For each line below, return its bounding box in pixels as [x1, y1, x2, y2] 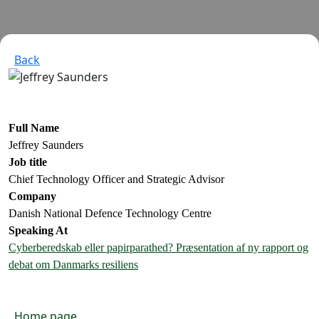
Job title [9, 156, 47, 168]
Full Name [9, 122, 59, 134]
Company [9, 190, 56, 202]
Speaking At [9, 224, 68, 236]
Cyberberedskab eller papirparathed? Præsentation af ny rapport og [9, 241, 308, 253]
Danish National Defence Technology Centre [9, 207, 211, 219]
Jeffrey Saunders [9, 139, 83, 151]
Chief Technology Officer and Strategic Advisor [9, 173, 224, 185]
